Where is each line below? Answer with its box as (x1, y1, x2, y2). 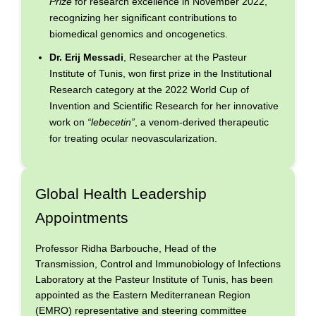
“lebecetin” (87, 116, 135, 128)
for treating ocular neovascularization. (49, 132, 217, 144)
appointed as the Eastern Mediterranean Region (35, 288, 250, 300)
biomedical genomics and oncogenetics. (49, 28, 228, 39)
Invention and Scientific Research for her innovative (49, 99, 279, 111)
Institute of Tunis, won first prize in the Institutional (49, 67, 272, 79)
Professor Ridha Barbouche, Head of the (35, 242, 217, 254)
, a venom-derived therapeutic (135, 116, 269, 128)
